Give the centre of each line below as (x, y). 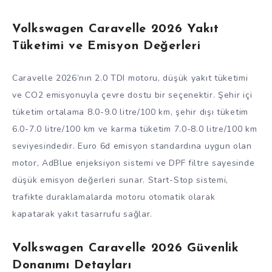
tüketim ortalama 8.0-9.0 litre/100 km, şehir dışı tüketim (130, 112)
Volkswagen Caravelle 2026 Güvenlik (126, 248)
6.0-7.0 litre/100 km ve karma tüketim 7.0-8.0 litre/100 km (135, 129)
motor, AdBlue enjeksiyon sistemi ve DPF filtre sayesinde (134, 163)
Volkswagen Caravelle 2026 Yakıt (116, 29)
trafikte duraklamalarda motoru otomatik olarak (114, 197)
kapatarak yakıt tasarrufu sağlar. (83, 214)
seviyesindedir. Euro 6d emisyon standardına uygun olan (132, 146)
